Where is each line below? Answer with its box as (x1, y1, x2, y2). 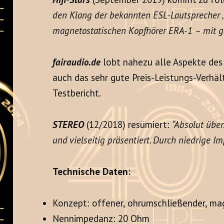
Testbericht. (52, 87, 101, 99)
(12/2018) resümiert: (86, 118, 172, 131)
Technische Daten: (52, 165, 131, 178)
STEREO (52, 118, 84, 131)
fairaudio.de (52, 56, 101, 68)
